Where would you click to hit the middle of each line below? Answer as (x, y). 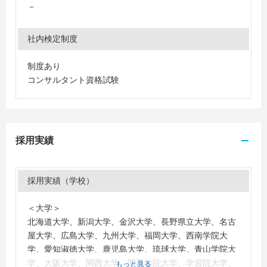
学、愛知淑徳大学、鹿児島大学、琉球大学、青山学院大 (132, 249)
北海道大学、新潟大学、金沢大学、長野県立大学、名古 (132, 222)
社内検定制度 (52, 39)
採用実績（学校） (61, 181)
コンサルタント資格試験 (73, 80)
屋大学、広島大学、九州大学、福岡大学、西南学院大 (128, 235)
